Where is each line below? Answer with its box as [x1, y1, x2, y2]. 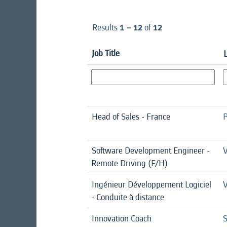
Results [92, 21, 120, 34]
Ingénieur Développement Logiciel [92, 178, 211, 191]
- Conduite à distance [91, 191, 164, 204]
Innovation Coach [92, 212, 152, 225]
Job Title [92, 47, 120, 60]
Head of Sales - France [92, 110, 170, 123]
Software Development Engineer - [92, 144, 210, 157]
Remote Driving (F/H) [91, 157, 168, 170]
